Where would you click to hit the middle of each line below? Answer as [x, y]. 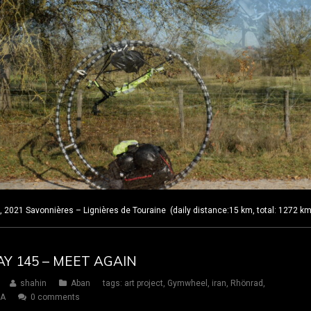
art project [144, 284]
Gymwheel [187, 284]
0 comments [55, 297]
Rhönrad [247, 284]
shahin [33, 284]
